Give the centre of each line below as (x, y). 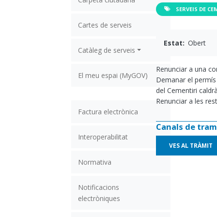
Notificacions (99, 187)
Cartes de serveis (105, 25)
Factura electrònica (108, 111)
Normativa (95, 162)
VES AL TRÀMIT (191, 145)
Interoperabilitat (103, 137)
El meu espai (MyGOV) (113, 75)
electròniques (99, 198)
